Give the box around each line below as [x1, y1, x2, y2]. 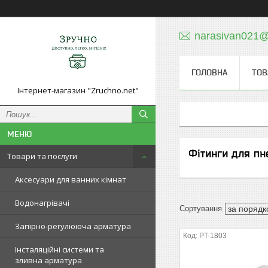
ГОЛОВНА [191, 68, 227, 77]
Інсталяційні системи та [15, 244, 104, 255]
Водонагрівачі [15, 197, 69, 208]
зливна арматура [15, 255, 82, 266]
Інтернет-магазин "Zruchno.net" [17, 85, 139, 96]
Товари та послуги [7, 151, 77, 162]
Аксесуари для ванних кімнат [15, 174, 126, 185]
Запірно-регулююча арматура [15, 221, 131, 232]
